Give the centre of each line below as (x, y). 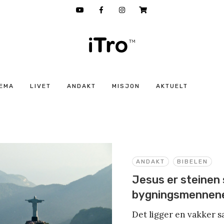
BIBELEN (192, 161)
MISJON (126, 86)
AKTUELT (172, 86)
